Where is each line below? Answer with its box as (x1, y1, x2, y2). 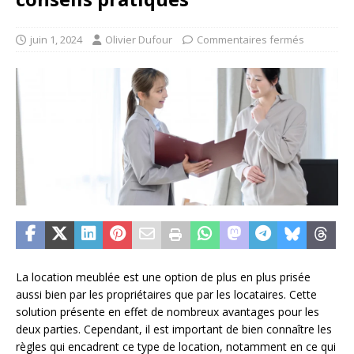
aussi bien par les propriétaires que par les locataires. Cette (16, 286, 317, 302)
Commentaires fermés (197, 32, 304, 47)
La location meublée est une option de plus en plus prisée (16, 269, 311, 284)
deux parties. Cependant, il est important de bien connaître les (16, 321, 332, 337)
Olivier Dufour (105, 32, 172, 47)
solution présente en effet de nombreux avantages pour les (16, 303, 319, 319)
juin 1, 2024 (30, 32, 82, 47)
